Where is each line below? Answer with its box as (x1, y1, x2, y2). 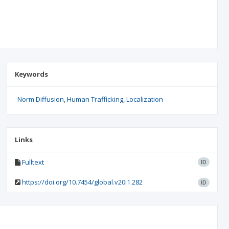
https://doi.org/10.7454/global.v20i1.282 (21, 177, 143, 187)
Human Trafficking (66, 95, 123, 104)
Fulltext (21, 157, 44, 167)
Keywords (14, 70, 48, 79)
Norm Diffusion (17, 95, 64, 104)
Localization (126, 95, 163, 104)
